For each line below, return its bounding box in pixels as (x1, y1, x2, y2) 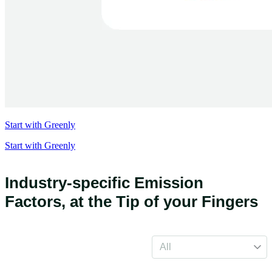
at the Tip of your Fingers (70, 192, 258, 211)
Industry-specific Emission (5, 174, 203, 192)
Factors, (5, 192, 70, 211)
